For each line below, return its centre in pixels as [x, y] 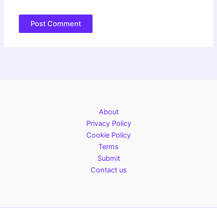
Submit [108, 158]
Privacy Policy [108, 124]
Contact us [108, 170]
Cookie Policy [108, 135]
